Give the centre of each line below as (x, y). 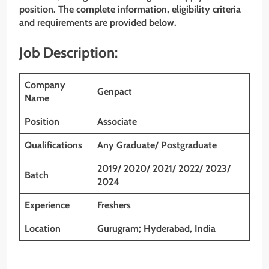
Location (43, 228)
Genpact (115, 91)
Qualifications (53, 145)
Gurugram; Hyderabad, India (156, 228)
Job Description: (68, 52)
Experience (47, 205)
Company (45, 85)
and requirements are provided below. (98, 22)
